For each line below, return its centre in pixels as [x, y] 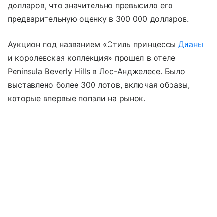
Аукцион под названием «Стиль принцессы [93, 44]
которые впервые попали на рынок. [77, 99]
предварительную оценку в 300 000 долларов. [99, 19]
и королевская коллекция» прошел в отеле [92, 58]
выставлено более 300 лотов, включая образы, [99, 85]
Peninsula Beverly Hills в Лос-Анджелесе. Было [97, 71]
